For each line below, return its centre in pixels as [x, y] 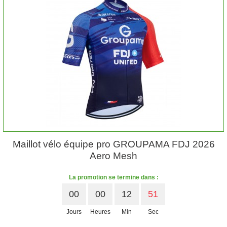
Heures [100, 212]
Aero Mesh [113, 156]
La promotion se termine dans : [113, 177]
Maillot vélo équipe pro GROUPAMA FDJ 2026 [113, 144]
